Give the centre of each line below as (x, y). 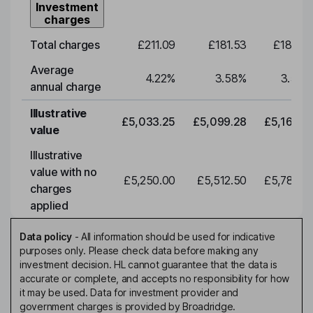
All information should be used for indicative (178, 237)
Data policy (46, 237)
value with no (64, 172)
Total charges (65, 45)
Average (52, 70)
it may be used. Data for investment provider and (129, 293)
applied (49, 206)
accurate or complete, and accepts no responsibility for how (155, 279)
